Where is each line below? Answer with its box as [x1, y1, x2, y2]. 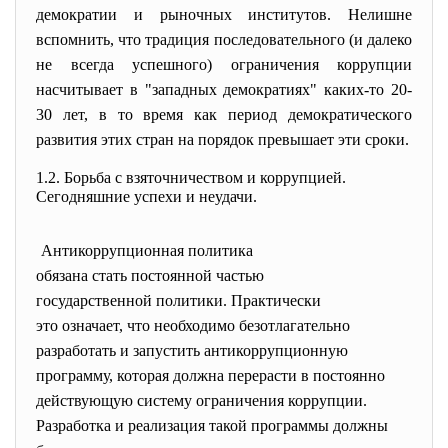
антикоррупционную [204, 342, 352, 359]
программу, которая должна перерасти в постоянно [36, 367, 385, 384]
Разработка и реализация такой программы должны [36, 417, 388, 434]
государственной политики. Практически [36, 292, 325, 309]
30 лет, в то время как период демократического [36, 106, 412, 123]
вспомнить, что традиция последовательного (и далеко [36, 31, 412, 48]
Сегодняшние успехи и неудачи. [36, 188, 257, 205]
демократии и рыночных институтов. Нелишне [36, 6, 412, 23]
